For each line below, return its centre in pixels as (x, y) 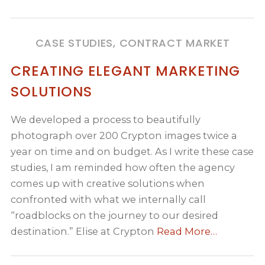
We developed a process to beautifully (106, 119)
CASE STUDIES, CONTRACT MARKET (132, 43)
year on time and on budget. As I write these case (132, 151)
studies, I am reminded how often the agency (123, 167)
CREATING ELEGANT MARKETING (125, 70)
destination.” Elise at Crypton (84, 231)
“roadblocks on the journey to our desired (115, 215)
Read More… (187, 231)
